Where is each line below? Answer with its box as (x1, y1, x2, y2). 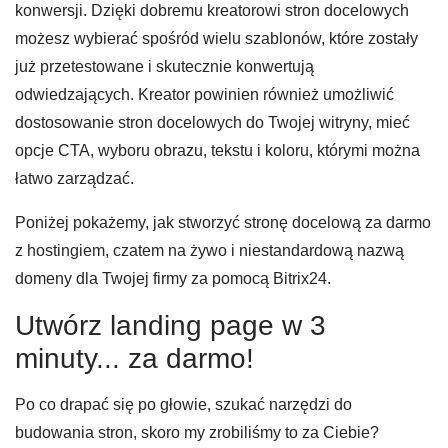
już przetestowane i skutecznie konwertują (15, 58, 314, 76)
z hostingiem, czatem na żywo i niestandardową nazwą (15, 242, 404, 260)
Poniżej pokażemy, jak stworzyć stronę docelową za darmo (15, 214, 431, 232)
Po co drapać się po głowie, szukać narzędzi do (15, 396, 352, 414)
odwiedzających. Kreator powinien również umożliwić (15, 86, 394, 104)
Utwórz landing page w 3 (15, 310, 326, 342)
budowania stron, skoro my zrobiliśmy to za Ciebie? (15, 424, 379, 442)
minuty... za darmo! (15, 343, 254, 375)
